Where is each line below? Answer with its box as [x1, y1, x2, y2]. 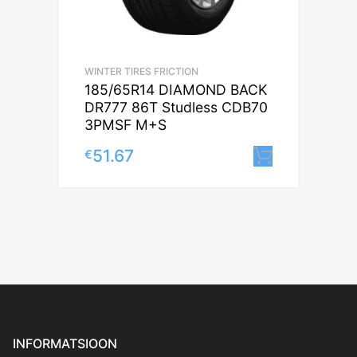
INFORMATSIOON [13, 335, 117, 351]
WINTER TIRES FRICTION [84, 65, 198, 77]
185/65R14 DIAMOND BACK [84, 80, 267, 98]
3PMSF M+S [84, 116, 167, 133]
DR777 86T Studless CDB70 [84, 98, 268, 116]
